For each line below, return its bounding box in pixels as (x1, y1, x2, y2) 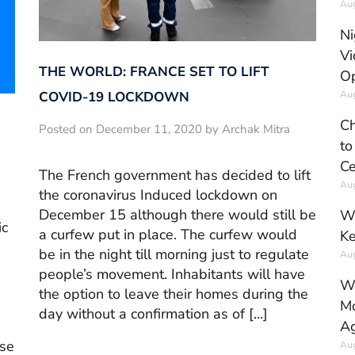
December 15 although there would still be (39, 204, 316, 224)
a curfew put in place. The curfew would (39, 224, 297, 244)
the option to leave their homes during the (39, 284, 308, 303)
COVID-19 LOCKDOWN (39, 88, 189, 107)
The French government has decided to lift (39, 165, 311, 185)
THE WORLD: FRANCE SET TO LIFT (39, 63, 269, 82)
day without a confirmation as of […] (39, 303, 268, 323)
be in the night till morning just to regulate (39, 244, 309, 264)
